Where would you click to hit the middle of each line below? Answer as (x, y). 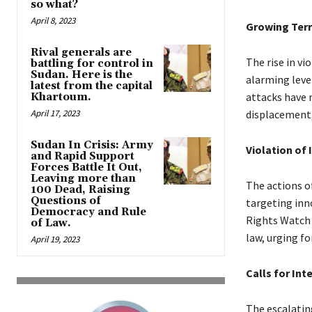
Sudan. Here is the (81, 75)
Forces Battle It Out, (86, 168)
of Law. (51, 224)
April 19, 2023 (55, 240)
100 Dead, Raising (80, 190)
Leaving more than (83, 179)
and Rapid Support (83, 157)
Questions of (66, 201)
